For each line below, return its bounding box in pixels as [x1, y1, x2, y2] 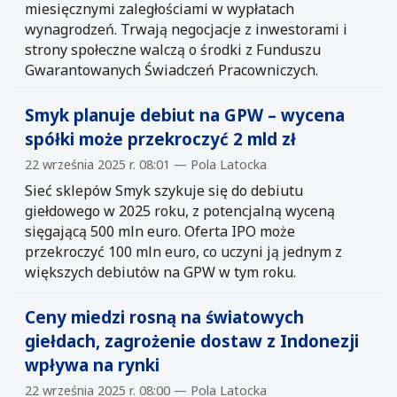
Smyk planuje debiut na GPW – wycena [25, 103, 345, 126]
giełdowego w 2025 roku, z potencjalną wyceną [25, 200, 335, 221]
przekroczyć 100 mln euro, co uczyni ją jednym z [25, 241, 342, 261]
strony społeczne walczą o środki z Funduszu [25, 39, 321, 59]
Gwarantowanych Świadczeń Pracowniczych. [25, 59, 318, 80]
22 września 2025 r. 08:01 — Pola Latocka [25, 155, 267, 173]
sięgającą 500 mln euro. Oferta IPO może [25, 221, 295, 241]
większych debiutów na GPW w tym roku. [25, 261, 296, 282]
